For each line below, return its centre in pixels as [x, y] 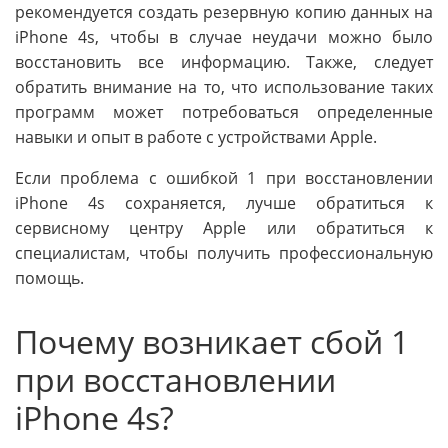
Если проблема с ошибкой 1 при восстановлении [224, 177]
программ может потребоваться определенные [224, 111]
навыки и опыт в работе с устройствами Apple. [196, 136]
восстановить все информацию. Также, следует [224, 61]
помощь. [49, 277]
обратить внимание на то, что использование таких [224, 86]
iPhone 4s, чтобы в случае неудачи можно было [224, 36]
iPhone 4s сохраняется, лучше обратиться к [224, 202]
